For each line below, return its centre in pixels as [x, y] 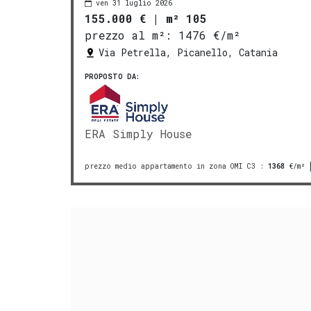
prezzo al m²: [128, 35]
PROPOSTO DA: [112, 76]
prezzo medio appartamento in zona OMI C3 [170, 166]
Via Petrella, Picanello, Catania [188, 52]
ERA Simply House [138, 133]
